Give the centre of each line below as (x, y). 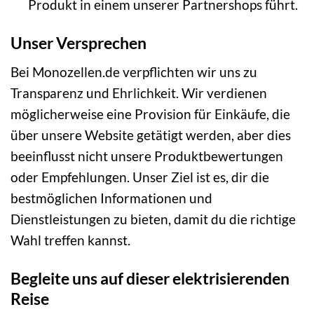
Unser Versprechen (78, 43)
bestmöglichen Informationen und (111, 198)
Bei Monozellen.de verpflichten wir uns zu (134, 71)
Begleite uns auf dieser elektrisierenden (150, 278)
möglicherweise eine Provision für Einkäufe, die (150, 114)
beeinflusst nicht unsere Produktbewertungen (147, 156)
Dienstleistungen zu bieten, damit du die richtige (153, 219)
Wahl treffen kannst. (70, 240)
